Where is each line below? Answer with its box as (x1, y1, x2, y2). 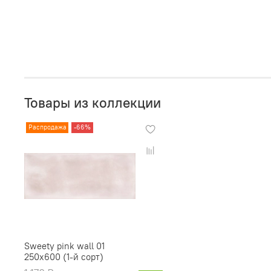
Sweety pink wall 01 (24, 240, 105, 252)
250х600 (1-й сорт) (24, 250, 104, 263)
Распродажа (28, 123, 67, 131)
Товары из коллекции (24, 94, 161, 112)
